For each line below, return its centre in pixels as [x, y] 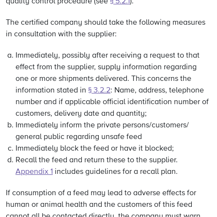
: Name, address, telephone [157, 91]
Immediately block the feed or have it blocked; [95, 149]
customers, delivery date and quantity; [81, 114]
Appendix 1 [34, 172]
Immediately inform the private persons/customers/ [102, 125]
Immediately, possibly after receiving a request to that [108, 56]
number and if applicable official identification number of [112, 102]
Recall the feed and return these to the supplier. [97, 160]
